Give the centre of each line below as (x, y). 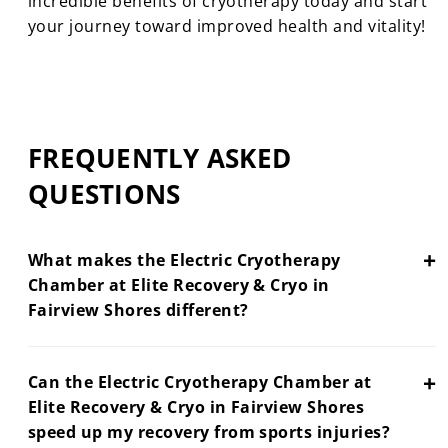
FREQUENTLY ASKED (160, 158)
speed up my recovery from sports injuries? (209, 432)
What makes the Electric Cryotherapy (184, 259)
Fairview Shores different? (138, 309)
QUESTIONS (104, 194)
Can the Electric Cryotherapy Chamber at (200, 382)
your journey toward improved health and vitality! (227, 25)
